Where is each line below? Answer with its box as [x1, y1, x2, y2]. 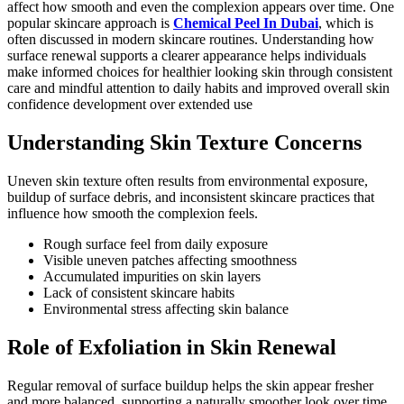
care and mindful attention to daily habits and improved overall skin [7, 79, 390, 96]
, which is [318, 14, 373, 31]
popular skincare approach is [7, 14, 173, 31]
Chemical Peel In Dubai [173, 14, 318, 31]
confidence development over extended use [7, 96, 252, 112]
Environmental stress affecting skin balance [43, 300, 289, 317]
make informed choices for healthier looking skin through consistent [7, 63, 392, 79]
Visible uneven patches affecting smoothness [43, 252, 297, 268]
